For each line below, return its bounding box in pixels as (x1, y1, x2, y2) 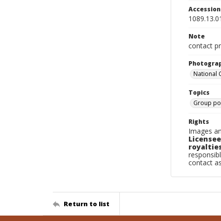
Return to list (64, 199, 110, 208)
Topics (188, 88, 210, 97)
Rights (188, 117, 209, 126)
